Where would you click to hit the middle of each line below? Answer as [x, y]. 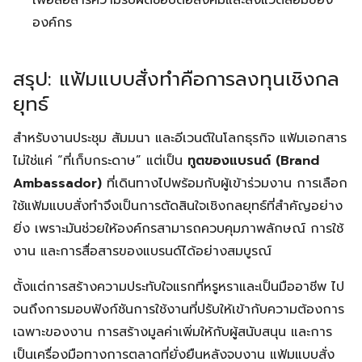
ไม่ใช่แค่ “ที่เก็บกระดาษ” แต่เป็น [100, 161]
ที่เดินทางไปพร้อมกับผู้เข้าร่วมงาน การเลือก [225, 183]
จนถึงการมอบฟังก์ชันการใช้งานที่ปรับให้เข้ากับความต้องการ [179, 309]
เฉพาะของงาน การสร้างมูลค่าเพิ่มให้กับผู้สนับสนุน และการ [173, 332]
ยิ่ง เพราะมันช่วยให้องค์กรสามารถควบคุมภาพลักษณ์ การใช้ [178, 229]
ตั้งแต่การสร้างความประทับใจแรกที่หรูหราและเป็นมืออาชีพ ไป [179, 287]
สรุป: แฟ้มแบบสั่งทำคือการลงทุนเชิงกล [176, 79]
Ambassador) [57, 183]
